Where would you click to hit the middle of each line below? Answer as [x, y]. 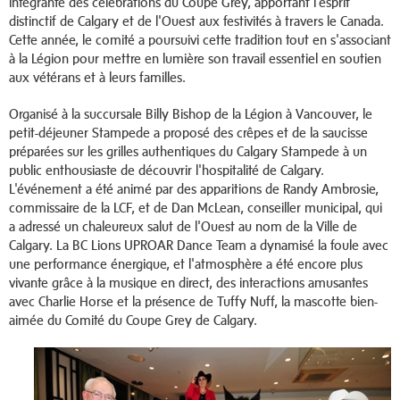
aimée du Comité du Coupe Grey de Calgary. [133, 321]
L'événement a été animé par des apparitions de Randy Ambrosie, [194, 189]
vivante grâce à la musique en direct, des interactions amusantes [188, 283]
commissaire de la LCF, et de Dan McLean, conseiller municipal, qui [196, 208]
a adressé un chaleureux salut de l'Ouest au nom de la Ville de [183, 227]
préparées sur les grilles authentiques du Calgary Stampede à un [188, 152]
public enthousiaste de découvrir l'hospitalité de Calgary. [167, 171]
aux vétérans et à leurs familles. [97, 78]
